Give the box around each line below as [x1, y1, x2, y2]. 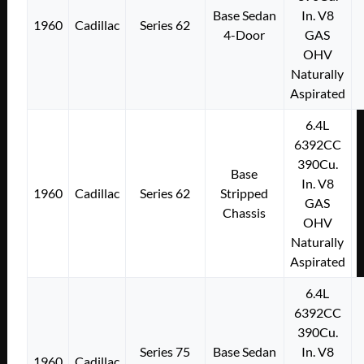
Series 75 [140, 343, 191, 359]
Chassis [223, 204, 266, 220]
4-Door [223, 26, 266, 42]
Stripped [220, 184, 269, 201]
